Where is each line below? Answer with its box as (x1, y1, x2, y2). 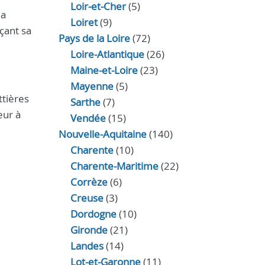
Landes (70, 239, 104, 253)
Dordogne (70, 207, 117, 221)
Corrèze (70, 175, 108, 189)
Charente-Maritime (70, 159, 159, 173)
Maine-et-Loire (70, 63, 138, 77)
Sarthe (70, 95, 101, 109)
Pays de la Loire (58, 31, 130, 45)
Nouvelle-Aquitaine (58, 127, 147, 141)
